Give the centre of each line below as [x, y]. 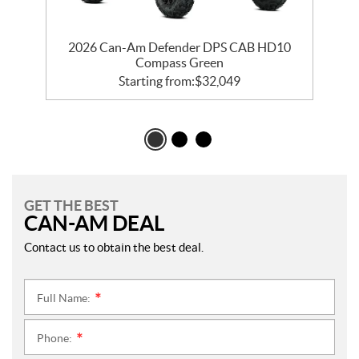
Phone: [56, 339]
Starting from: [157, 81]
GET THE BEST [71, 206]
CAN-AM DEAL [94, 224]
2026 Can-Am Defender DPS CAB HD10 [179, 48]
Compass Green [179, 63]
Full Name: [65, 298]
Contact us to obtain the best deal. [114, 248]
